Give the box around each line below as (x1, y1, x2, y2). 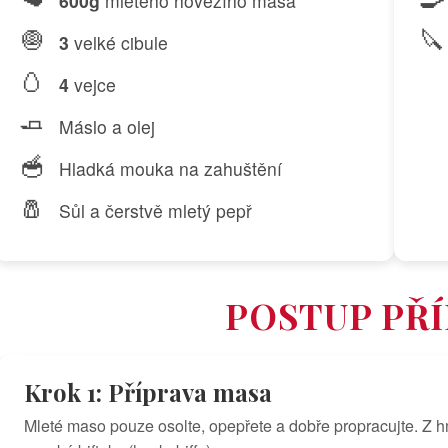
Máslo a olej (59, 114, 155, 140)
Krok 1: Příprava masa (24, 376, 272, 409)
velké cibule (69, 30, 168, 56)
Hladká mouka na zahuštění (59, 156, 282, 182)
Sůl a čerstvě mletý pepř (59, 198, 252, 224)
